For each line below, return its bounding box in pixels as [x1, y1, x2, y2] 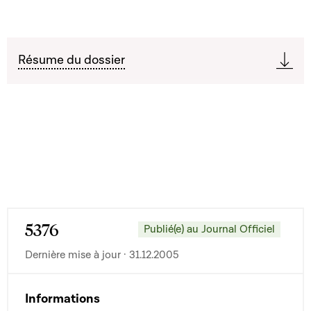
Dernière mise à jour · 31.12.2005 [25, 247, 179, 262]
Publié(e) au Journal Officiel [144, 222, 275, 237]
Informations [25, 290, 100, 307]
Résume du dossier [18, 52, 125, 68]
